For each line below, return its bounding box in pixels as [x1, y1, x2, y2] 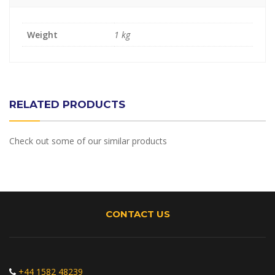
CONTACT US [105, 208, 170, 220]
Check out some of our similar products [9, 135, 167, 147]
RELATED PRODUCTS [9, 98, 125, 111]
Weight [27, 29, 58, 41]
